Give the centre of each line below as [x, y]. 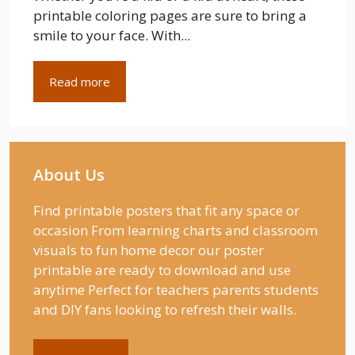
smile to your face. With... [112, 35]
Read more [80, 81]
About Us [69, 174]
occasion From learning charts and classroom [176, 230]
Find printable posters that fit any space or [166, 210]
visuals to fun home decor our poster [149, 250]
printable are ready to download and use [162, 269]
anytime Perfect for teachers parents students [176, 289]
